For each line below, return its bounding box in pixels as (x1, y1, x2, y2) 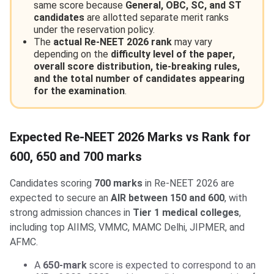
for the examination (34, 85, 125, 97)
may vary (172, 36, 212, 48)
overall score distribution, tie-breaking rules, (34, 61, 240, 73)
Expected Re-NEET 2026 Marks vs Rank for (10, 130, 251, 145)
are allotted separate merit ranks (84, 12, 229, 24)
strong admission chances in (10, 207, 133, 219)
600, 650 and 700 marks (10, 149, 142, 165)
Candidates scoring (10, 177, 94, 190)
